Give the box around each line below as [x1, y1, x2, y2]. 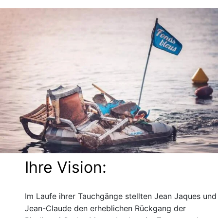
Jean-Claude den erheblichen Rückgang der [25, 203, 186, 213]
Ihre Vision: [25, 157, 107, 177]
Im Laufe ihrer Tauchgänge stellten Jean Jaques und [25, 191, 217, 201]
